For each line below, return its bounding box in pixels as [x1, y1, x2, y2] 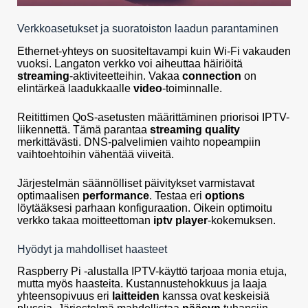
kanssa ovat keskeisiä [159, 290, 269, 302]
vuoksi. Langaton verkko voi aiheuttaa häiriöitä [17, 57, 243, 69]
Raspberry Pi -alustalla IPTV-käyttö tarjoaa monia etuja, [17, 265, 287, 278]
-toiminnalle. [162, 82, 222, 94]
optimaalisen [17, 189, 82, 201]
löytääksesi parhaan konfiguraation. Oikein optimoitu [17, 201, 272, 214]
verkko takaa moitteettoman [17, 214, 153, 226]
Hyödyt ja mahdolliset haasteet [17, 243, 167, 255]
